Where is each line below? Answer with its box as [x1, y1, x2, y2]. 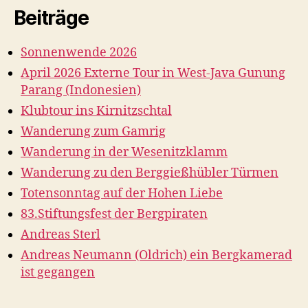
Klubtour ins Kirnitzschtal [21, 103, 172, 119]
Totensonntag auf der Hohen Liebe [21, 186, 223, 201]
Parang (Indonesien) [21, 82, 141, 98]
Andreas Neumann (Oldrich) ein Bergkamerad [21, 247, 292, 263]
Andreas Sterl [21, 227, 100, 243]
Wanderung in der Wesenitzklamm [21, 144, 228, 160]
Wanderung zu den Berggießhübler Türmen [21, 165, 278, 181]
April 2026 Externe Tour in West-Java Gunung [21, 65, 285, 81]
